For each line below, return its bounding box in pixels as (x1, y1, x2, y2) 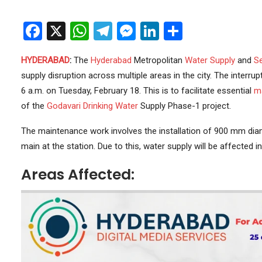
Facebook (42, 20, 120, 43)
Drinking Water (82, 101, 138, 112)
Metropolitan (131, 55, 185, 66)
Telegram (112, 20, 188, 43)
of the (20, 101, 47, 112)
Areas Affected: (20, 164, 135, 185)
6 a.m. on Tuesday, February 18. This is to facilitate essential (20, 85, 254, 96)
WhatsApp (88, 20, 173, 43)
